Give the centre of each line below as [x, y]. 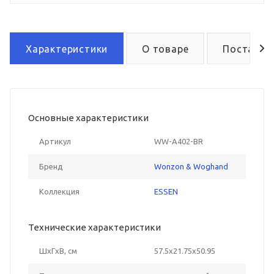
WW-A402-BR [179, 141]
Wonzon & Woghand [191, 166]
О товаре [165, 49]
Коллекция [59, 191]
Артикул [55, 141]
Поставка [247, 49]
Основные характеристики [88, 117]
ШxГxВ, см [58, 250]
